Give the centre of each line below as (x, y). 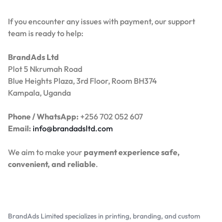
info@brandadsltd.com (73, 128)
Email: (20, 128)
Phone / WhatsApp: (43, 116)
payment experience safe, (132, 152)
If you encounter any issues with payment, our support (102, 21)
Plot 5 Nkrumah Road (45, 69)
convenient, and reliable (52, 164)
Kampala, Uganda (39, 92)
